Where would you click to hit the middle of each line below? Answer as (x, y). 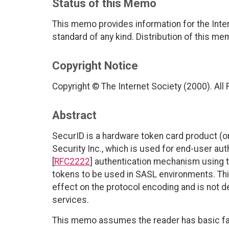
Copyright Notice (95, 66)
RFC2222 (72, 162)
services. (71, 200)
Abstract (74, 116)
